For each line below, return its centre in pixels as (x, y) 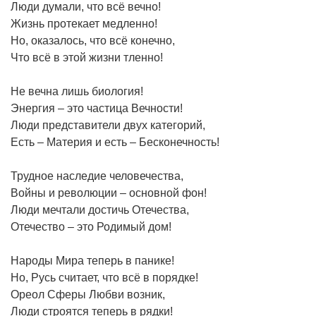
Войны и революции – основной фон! (109, 193)
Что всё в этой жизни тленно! (87, 57)
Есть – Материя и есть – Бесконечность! (115, 142)
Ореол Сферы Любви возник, (88, 294)
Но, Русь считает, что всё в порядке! (104, 277)
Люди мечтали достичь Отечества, (100, 209)
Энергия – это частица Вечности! (97, 108)
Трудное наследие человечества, (97, 176)
